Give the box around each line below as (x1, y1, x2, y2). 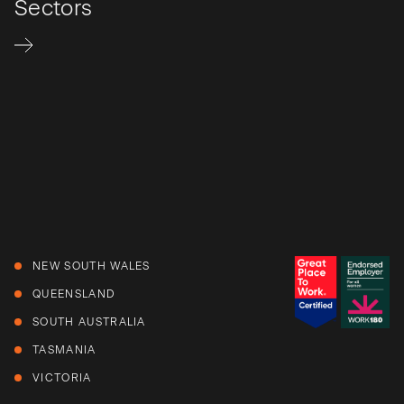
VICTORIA (32, 372, 92, 385)
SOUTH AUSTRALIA (32, 316, 146, 329)
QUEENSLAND (32, 288, 115, 301)
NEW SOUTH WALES (32, 260, 151, 273)
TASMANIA (32, 344, 96, 357)
